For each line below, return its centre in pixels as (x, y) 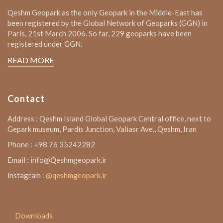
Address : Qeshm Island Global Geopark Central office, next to (109, 118)
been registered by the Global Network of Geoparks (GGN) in (108, 23)
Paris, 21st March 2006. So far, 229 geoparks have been (100, 33)
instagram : (27, 175)
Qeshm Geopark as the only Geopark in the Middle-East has (105, 12)
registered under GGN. (45, 44)
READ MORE (31, 60)
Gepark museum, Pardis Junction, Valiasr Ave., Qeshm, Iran (102, 129)
